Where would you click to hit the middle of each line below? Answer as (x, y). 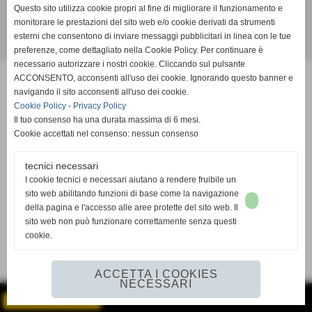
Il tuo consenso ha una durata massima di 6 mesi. (107, 120)
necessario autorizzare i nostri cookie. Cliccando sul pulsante (130, 64)
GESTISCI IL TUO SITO (52, 301)
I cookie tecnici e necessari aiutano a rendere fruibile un (131, 180)
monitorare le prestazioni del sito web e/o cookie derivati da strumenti (145, 22)
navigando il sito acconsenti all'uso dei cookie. (101, 92)
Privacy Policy (100, 106)
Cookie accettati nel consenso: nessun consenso (106, 134)
